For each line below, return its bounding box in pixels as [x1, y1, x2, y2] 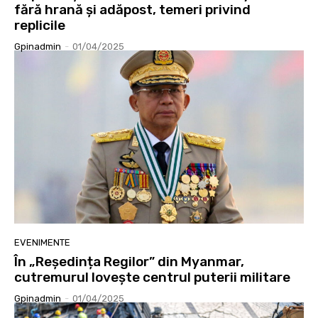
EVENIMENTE [14, 237, 70, 248]
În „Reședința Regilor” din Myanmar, [14, 253, 244, 270]
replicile [14, 16, 65, 33]
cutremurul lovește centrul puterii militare [14, 269, 290, 286]
